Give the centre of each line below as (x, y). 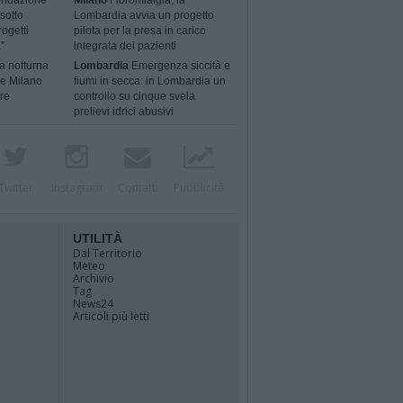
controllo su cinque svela (135, 97)
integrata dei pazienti (125, 46)
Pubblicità (199, 188)
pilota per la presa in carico (140, 31)
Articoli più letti (111, 316)
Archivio (94, 278)
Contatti (138, 188)
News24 (93, 304)
